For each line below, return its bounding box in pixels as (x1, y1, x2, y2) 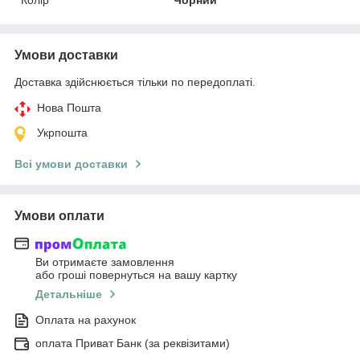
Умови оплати (14, 208, 104, 223)
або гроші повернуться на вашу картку (35, 268, 237, 282)
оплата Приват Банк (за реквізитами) (35, 337, 230, 350)
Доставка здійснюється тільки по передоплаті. (14, 75, 256, 88)
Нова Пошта (37, 100, 101, 114)
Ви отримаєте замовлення (35, 256, 174, 269)
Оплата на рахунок (35, 313, 136, 327)
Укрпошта (37, 125, 88, 139)
